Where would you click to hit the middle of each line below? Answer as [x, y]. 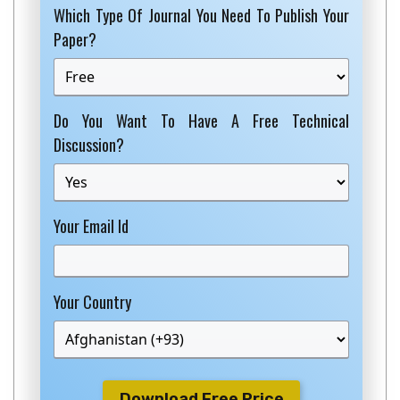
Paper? [75, 39]
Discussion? [89, 145]
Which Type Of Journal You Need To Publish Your [201, 15]
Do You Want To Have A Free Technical [201, 121]
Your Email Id [91, 226]
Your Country [92, 302]
